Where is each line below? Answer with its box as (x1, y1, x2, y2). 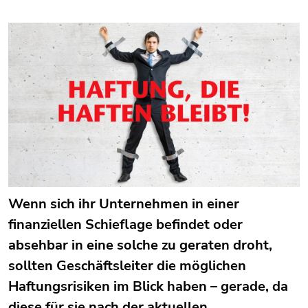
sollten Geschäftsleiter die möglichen (8, 256, 246, 275)
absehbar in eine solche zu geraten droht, (8, 236, 272, 254)
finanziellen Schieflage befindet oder (8, 215, 243, 234)
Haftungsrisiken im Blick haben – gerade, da (8, 277, 288, 296)
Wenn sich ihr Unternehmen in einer (8, 195, 239, 213)
